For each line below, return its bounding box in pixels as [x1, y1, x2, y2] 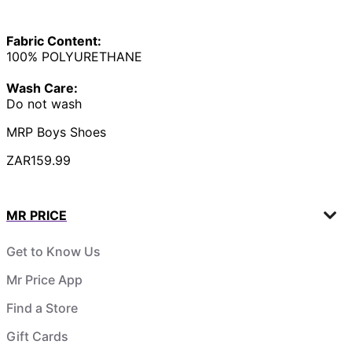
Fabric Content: [6, 32, 101, 49]
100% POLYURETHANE [6, 48, 142, 64]
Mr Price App [6, 271, 82, 288]
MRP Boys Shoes [6, 123, 106, 140]
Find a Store [6, 299, 78, 316]
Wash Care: [6, 79, 78, 96]
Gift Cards [6, 328, 68, 344]
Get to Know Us [6, 243, 101, 259]
